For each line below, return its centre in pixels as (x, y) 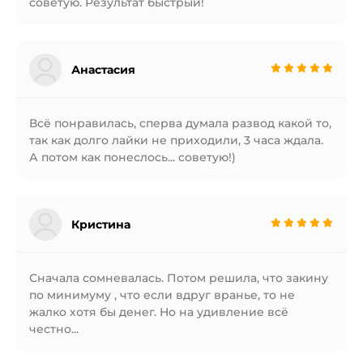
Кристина (101, 224)
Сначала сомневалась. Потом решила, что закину (179, 278)
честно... (54, 329)
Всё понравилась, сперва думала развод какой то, (180, 123)
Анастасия (103, 69)
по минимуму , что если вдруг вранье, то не (162, 295)
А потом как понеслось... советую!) (132, 157)
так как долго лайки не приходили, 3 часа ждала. (176, 140)
